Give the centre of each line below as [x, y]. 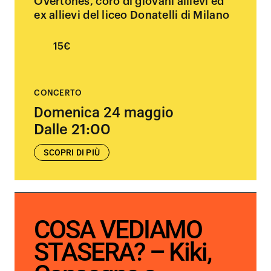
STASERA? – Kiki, [122, 252]
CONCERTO [58, 93]
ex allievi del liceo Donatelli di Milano [132, 15]
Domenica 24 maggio [104, 113]
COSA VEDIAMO [118, 230]
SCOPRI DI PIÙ [72, 152]
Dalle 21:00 [73, 129]
